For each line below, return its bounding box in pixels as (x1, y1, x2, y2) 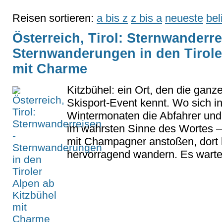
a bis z (97, 11, 128, 24)
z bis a (131, 11, 162, 24)
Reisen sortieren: (12, 11, 97, 24)
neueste (165, 11, 203, 24)
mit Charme (12, 61, 87, 76)
